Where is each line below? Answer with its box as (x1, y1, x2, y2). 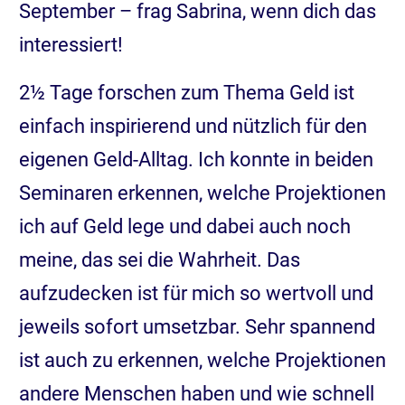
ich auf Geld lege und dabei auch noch (19, 214, 351, 238)
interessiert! (19, 33, 123, 56)
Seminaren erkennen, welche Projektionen (19, 181, 386, 204)
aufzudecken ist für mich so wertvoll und (19, 281, 373, 305)
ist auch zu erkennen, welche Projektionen (19, 348, 386, 372)
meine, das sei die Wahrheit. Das (19, 248, 300, 271)
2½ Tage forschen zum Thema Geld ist (19, 80, 354, 104)
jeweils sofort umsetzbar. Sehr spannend (19, 315, 375, 338)
